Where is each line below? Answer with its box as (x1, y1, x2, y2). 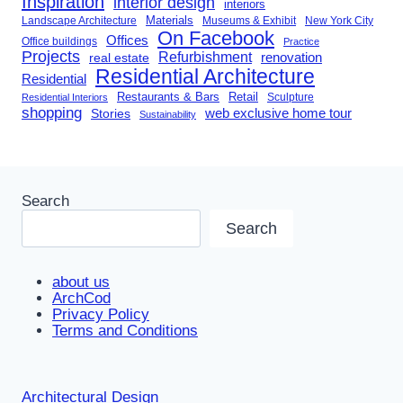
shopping (22, 103, 82, 121)
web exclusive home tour (205, 105, 352, 121)
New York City (305, 13, 373, 26)
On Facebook (157, 26, 274, 49)
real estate (89, 49, 149, 65)
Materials (146, 13, 193, 27)
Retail (228, 90, 258, 103)
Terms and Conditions (52, 322, 198, 339)
